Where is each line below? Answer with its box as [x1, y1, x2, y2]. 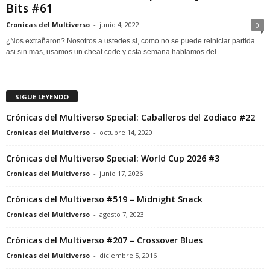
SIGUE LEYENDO [15, 92, 69, 101]
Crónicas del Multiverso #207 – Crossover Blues [6, 234, 202, 246]
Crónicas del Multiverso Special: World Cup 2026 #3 [6, 152, 219, 164]
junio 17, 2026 [99, 168, 143, 178]
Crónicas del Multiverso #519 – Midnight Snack [6, 193, 202, 205]
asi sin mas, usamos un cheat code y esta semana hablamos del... [6, 47, 222, 56]
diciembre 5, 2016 [99, 250, 157, 260]
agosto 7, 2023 [99, 209, 144, 219]
